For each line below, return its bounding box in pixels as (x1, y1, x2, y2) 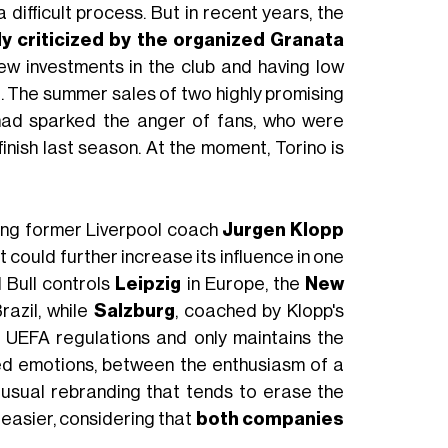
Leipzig (115, 274, 182, 293)
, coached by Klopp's (174, 301, 345, 320)
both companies (195, 409, 345, 428)
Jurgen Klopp (221, 220, 345, 239)
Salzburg (93, 301, 175, 320)
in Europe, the (181, 274, 306, 293)
